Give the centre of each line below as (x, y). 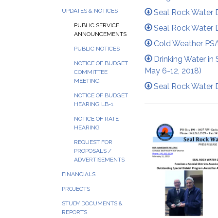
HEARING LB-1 (94, 104)
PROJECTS (76, 189)
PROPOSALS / (93, 151)
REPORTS (74, 212)
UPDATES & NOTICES (90, 11)
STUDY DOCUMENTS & (92, 203)
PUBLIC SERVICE (97, 25)
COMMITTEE (91, 72)
